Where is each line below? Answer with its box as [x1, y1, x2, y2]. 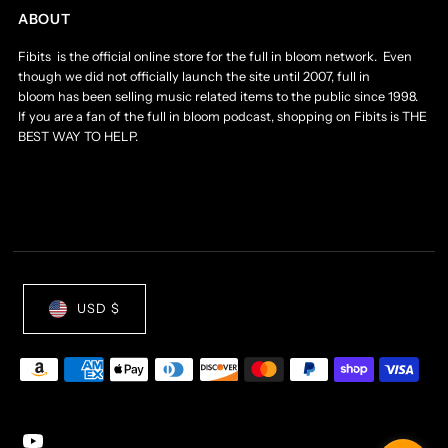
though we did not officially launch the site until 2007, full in [18, 68, 371, 84]
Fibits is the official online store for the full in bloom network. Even [18, 48, 413, 64]
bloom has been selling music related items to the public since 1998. [18, 88, 422, 104]
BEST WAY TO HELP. [18, 128, 139, 144]
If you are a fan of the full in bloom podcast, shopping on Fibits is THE [18, 108, 428, 124]
